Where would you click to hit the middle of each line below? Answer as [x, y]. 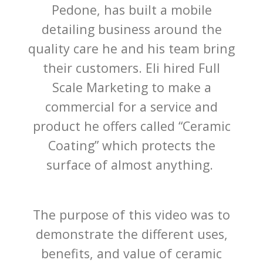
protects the [178, 146]
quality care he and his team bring [131, 49]
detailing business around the [131, 29]
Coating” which [95, 146]
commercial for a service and [131, 107]
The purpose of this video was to [131, 215]
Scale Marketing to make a [131, 87]
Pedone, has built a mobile [131, 10]
